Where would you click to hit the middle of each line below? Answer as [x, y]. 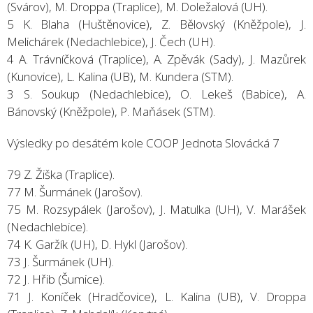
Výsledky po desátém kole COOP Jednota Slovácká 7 [143, 143]
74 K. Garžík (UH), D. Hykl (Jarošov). [97, 244]
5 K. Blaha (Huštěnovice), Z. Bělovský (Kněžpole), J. [156, 24]
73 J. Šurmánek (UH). [60, 261]
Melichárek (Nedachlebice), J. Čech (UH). [111, 41]
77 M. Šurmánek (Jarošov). [75, 191]
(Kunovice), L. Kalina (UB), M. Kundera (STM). [120, 76]
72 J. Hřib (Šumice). [56, 279]
